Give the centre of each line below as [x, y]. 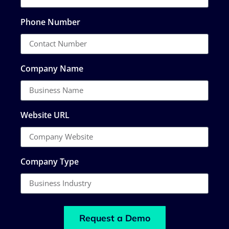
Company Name [52, 68]
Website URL [45, 115]
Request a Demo [114, 217]
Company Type [50, 161]
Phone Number [50, 22]
